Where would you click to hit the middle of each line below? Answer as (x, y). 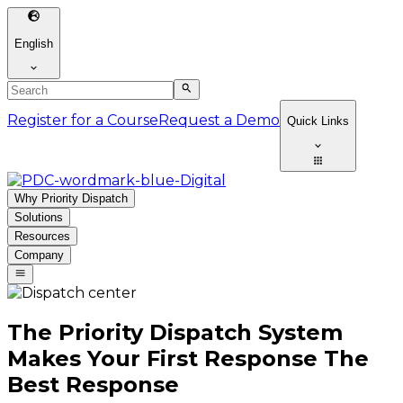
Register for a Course (83, 120)
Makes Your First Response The (188, 359)
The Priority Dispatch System (175, 333)
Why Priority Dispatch (71, 198)
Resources (42, 236)
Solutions (39, 217)
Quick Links (318, 121)
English (34, 43)
